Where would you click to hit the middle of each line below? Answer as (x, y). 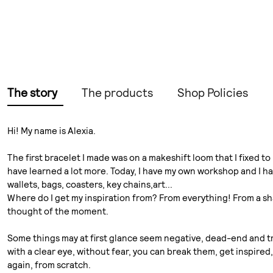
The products (117, 93)
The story (32, 93)
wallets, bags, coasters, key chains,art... (90, 185)
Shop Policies (212, 93)
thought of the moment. (58, 211)
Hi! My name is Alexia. (51, 131)
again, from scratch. (49, 265)
